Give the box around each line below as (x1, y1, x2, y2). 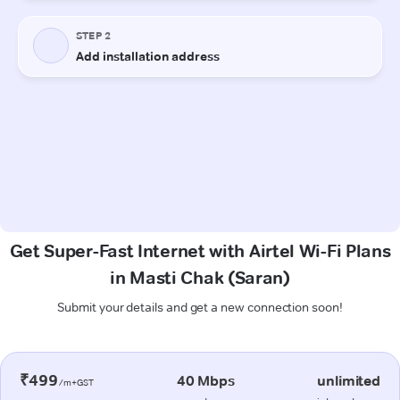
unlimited (317, 371, 380, 389)
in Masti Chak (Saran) (110, 266, 290, 288)
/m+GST (57, 376, 95, 388)
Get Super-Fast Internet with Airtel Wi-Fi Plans (9, 239, 391, 262)
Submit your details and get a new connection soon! (57, 298, 343, 315)
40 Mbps (176, 371, 235, 389)
